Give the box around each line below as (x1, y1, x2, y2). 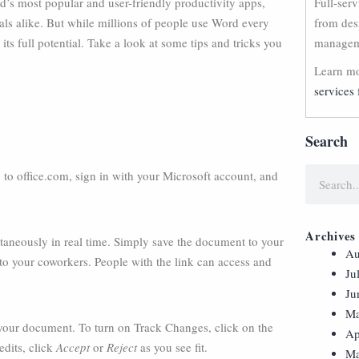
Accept (56, 339, 93, 355)
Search (305, 131, 348, 151)
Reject (107, 339, 140, 355)
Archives (305, 227, 356, 244)
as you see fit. (140, 339, 208, 355)
